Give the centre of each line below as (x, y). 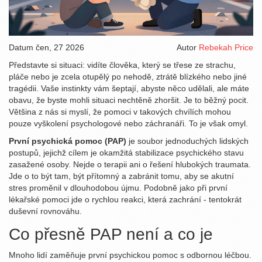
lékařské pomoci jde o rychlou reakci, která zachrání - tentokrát (125, 200)
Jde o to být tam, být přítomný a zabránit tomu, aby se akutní (121, 176)
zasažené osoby (39, 165)
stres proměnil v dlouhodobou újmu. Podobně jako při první (118, 188)
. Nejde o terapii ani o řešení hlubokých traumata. (160, 165)
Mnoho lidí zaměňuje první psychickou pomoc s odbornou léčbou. (130, 255)
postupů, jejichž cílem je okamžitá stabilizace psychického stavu (126, 153)
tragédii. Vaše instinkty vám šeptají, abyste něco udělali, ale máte (129, 89)
